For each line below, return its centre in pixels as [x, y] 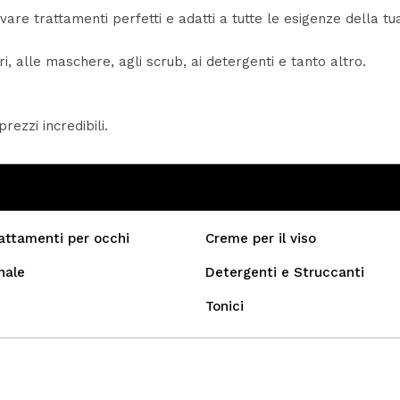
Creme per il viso [261, 239]
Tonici [225, 307]
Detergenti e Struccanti [285, 273]
